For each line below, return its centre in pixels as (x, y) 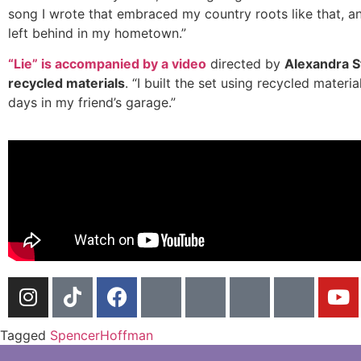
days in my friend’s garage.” (92, 103)
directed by (245, 64)
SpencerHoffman (102, 335)
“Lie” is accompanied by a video (107, 64)
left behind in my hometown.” (97, 33)
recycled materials (66, 83)
